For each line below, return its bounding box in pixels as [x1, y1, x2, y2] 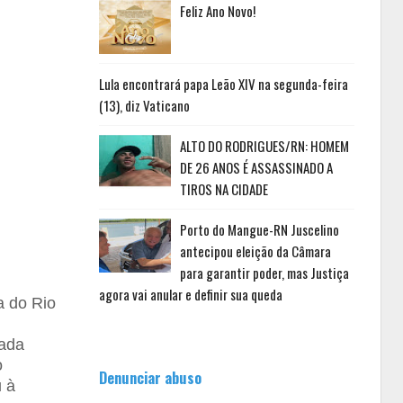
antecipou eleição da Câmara [179, 241, 331, 261]
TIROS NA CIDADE [179, 179, 268, 199]
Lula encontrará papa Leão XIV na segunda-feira [98, 74, 348, 94]
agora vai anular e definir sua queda [98, 284, 282, 304]
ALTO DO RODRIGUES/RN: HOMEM [179, 136, 349, 156]
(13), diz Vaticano [98, 95, 190, 115]
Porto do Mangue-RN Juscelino [179, 219, 339, 239]
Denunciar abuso [98, 366, 201, 389]
